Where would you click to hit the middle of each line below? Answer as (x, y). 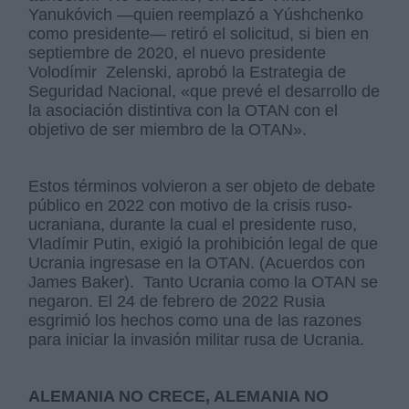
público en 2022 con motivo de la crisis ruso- (191, 206)
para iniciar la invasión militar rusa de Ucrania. (197, 340)
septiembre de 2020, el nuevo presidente (178, 53)
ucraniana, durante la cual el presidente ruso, (193, 225)
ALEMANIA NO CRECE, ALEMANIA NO (179, 397)
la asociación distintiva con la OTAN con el (184, 111)
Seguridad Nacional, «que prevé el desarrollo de (204, 92)
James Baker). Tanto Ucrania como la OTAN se (204, 283)
